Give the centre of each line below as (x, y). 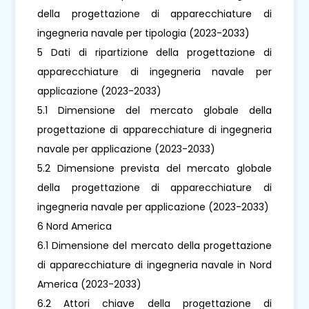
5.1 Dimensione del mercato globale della (154, 110)
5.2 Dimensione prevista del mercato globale (154, 168)
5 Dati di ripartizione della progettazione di (154, 52)
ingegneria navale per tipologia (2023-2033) (144, 33)
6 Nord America (75, 226)
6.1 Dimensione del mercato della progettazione (154, 245)
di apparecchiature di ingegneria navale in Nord (154, 265)
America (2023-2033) (90, 284)
